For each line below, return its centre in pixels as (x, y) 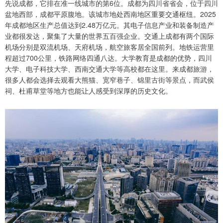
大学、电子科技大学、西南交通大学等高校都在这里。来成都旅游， (110, 69)
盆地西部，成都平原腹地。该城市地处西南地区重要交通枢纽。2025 (111, 14)
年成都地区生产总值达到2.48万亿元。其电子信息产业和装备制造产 (110, 25)
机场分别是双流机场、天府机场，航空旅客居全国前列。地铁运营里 (110, 47)
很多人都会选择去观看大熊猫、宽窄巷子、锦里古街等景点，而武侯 (110, 80)
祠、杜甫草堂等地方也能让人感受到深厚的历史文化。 (89, 91)
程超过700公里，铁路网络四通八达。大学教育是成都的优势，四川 (109, 58)
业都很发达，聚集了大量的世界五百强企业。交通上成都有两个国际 (110, 36)
